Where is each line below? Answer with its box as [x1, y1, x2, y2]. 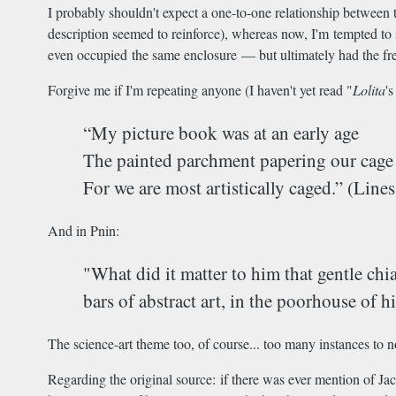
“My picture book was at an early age [83, 120, 359, 146]
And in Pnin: [48, 221, 119, 240]
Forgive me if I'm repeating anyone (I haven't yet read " [48, 80, 353, 100]
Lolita [353, 80, 385, 100]
